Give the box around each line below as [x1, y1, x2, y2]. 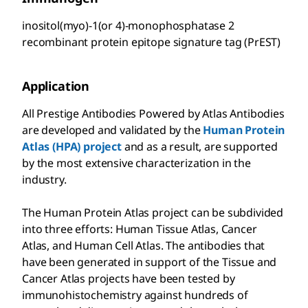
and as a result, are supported [121, 138, 278, 154]
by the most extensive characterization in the [22, 155, 251, 170]
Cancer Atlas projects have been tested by [22, 270, 235, 286]
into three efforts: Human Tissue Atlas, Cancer [22, 221, 257, 236]
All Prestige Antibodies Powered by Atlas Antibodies [22, 105, 285, 121]
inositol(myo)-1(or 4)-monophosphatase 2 [22, 17, 234, 33]
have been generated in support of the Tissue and [22, 254, 277, 269]
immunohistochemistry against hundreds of [22, 287, 248, 302]
